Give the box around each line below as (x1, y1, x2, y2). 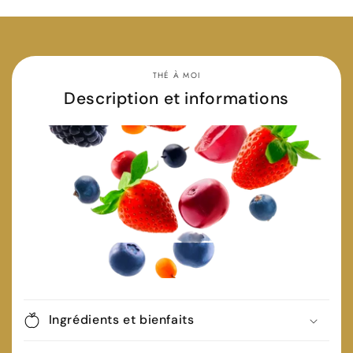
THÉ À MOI (152, 69, 201, 81)
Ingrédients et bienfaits (48, 311, 195, 328)
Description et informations (63, 87, 289, 110)
